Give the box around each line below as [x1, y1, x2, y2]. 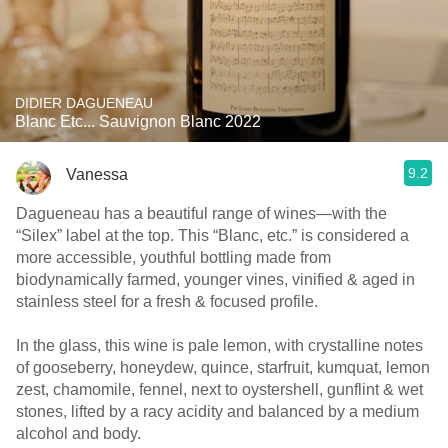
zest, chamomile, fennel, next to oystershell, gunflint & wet [16, 381, 423, 398]
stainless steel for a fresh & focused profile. [16, 293, 318, 310]
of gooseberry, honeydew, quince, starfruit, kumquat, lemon [16, 359, 430, 376]
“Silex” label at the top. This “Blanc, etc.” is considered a [16, 227, 178, 244]
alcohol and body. [16, 425, 145, 442]
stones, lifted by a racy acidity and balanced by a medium [16, 403, 419, 420]
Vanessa [66, 165, 128, 183]
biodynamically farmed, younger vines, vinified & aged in [16, 271, 415, 288]
